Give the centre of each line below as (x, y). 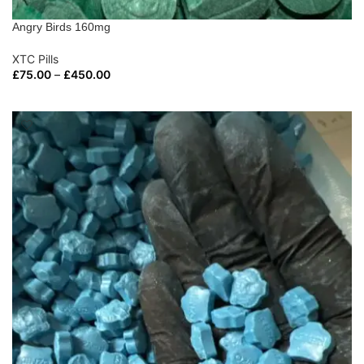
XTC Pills (35, 58)
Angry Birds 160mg (61, 26)
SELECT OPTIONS (65, 96)
